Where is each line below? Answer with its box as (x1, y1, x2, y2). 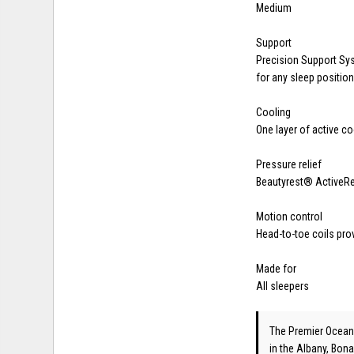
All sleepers (256, 279, 310, 292)
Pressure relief (256, 157, 322, 171)
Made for (256, 262, 297, 275)
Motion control (256, 209, 323, 223)
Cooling (256, 105, 292, 119)
